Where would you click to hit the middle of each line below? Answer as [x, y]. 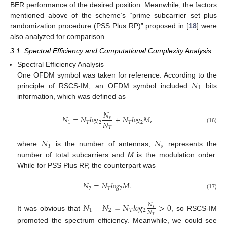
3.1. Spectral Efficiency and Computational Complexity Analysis [111, 50]
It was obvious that [50, 208]
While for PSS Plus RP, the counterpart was [87, 165]
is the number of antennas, [103, 144]
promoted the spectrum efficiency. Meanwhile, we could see [117, 221]
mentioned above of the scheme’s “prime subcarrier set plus [113, 15]
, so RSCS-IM [194, 208]
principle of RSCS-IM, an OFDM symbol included [105, 86]
